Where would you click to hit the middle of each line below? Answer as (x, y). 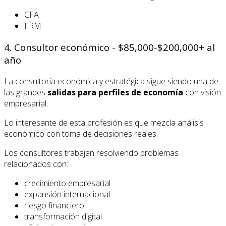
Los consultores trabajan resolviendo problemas (91, 153)
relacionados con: (36, 164)
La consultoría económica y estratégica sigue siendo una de (111, 81)
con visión (202, 92)
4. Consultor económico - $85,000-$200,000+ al (109, 47)
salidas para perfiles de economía (115, 92)
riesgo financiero (54, 205)
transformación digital (63, 216)
